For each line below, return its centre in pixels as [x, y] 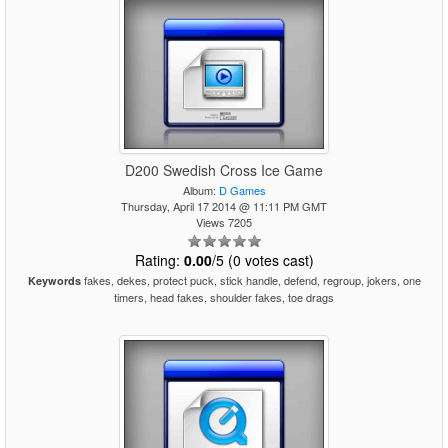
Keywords [54, 280]
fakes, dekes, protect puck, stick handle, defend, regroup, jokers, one [250, 280]
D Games [242, 190]
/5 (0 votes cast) [262, 260]
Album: [200, 190]
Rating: [159, 260]
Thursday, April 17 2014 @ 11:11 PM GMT [224, 206]
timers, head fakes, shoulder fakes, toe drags [224, 297]
